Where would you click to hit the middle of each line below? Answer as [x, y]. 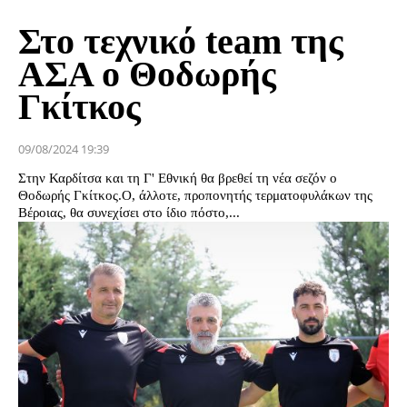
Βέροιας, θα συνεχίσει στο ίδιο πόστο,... [129, 213]
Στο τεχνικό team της [181, 42]
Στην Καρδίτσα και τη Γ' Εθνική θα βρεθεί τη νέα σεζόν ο [178, 179]
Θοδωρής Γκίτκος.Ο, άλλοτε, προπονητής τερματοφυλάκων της [195, 196]
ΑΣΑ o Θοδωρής [147, 74]
